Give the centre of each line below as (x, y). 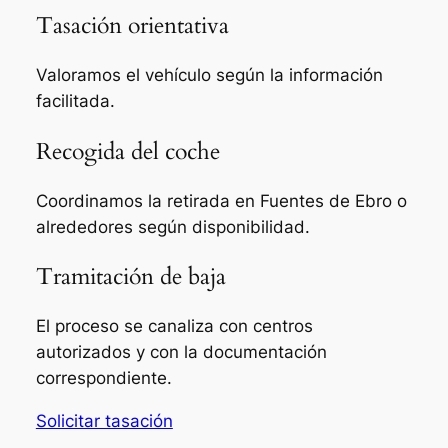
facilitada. (75, 101)
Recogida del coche (127, 151)
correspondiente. (103, 378)
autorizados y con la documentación (181, 352)
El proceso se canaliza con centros (174, 326)
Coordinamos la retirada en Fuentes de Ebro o (221, 200)
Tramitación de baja (130, 276)
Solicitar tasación (104, 420)
